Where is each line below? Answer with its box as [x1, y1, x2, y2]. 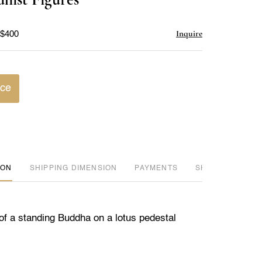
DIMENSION [71, 164, 118, 172]
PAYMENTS [135, 164, 178, 172]
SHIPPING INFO [195, 164, 256, 172]
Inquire [176, 27, 202, 39]
